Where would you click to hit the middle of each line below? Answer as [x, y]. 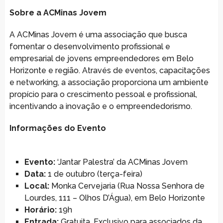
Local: [37, 186]
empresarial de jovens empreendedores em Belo [101, 58]
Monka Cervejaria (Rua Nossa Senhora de [127, 186]
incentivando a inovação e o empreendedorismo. [101, 106]
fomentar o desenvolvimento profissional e [90, 46]
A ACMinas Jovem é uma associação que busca [98, 34]
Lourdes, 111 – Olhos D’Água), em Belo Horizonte [114, 198]
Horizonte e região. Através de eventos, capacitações [110, 70]
